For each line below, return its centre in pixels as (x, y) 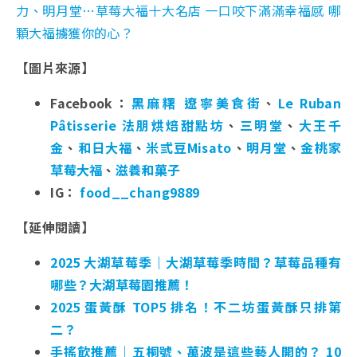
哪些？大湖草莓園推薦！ (122, 285)
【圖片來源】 (55, 68)
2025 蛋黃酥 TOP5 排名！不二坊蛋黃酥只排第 (196, 307)
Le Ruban (310, 103)
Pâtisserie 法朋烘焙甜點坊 (138, 126)
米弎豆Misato (189, 148)
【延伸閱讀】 (55, 228)
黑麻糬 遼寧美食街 (197, 103)
